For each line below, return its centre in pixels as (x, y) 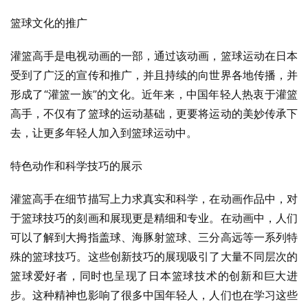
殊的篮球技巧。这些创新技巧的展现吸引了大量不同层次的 (154, 257)
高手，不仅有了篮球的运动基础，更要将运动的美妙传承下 (154, 114)
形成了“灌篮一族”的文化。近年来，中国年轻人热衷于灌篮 (154, 95)
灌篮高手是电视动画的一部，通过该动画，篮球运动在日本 (154, 56)
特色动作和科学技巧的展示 (76, 166)
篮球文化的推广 (49, 23)
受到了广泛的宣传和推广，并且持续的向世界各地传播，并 (154, 75)
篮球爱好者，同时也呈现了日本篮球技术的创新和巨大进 (154, 276)
